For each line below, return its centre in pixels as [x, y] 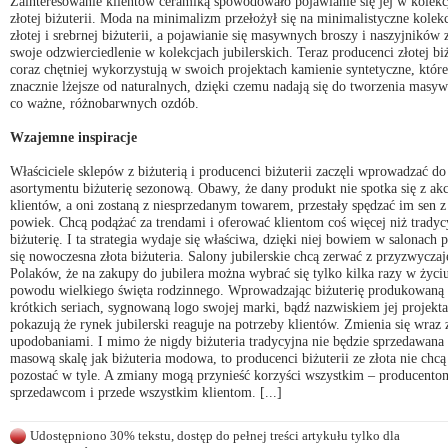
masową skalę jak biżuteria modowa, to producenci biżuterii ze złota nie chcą [228, 357]
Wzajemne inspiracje [73, 136]
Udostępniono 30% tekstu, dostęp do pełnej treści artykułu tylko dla [215, 435]
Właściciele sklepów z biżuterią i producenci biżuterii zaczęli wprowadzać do [228, 170]
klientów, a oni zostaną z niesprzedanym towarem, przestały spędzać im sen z [228, 204]
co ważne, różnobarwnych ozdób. [104, 102]
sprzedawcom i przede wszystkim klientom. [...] [146, 391]
